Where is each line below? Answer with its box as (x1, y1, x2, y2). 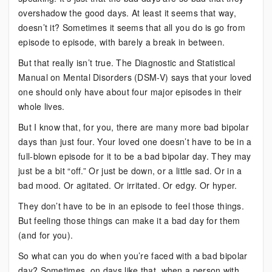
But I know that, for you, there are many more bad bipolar (18, 121, 250, 133)
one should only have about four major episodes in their (18, 86, 242, 98)
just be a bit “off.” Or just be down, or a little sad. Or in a (18, 165, 242, 177)
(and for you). (18, 229, 73, 241)
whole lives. (18, 100, 65, 112)
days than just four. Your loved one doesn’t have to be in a (18, 135, 252, 148)
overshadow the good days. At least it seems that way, (18, 7, 236, 19)
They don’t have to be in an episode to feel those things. (18, 200, 245, 212)
